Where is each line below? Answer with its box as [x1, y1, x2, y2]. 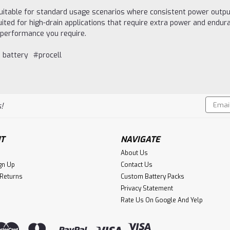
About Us [120, 148, 148, 157]
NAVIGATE [120, 133, 161, 145]
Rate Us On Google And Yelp [120, 196, 203, 204]
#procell [33, 50, 62, 60]
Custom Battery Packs [120, 172, 184, 181]
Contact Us [120, 160, 152, 169]
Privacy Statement [120, 184, 173, 193]
